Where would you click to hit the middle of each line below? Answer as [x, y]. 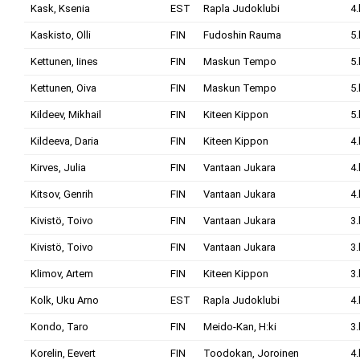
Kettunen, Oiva [63, 88]
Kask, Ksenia [60, 8]
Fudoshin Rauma [242, 35]
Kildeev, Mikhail [66, 115]
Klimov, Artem [62, 274]
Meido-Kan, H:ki [240, 327]
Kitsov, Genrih [62, 194]
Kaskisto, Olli [61, 35]
